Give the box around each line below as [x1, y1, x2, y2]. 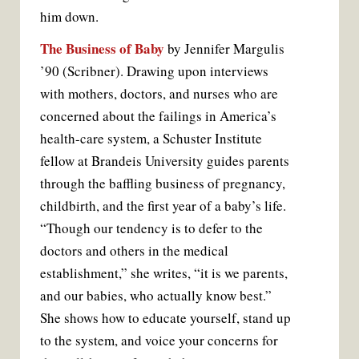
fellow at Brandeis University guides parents [40, 151, 289, 170]
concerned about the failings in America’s [40, 106, 276, 125]
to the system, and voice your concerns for [40, 330, 278, 349]
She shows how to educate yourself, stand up [40, 308, 291, 327]
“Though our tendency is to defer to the [40, 218, 263, 237]
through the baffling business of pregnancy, [40, 173, 285, 192]
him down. [40, 6, 99, 26]
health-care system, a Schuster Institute [40, 128, 262, 147]
